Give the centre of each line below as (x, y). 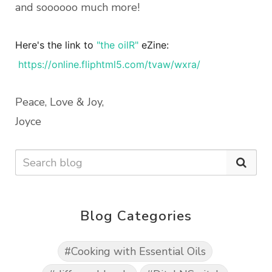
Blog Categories (136, 216)
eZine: (154, 45)
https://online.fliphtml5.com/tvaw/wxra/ (109, 65)
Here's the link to (56, 45)
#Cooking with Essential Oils (135, 252)
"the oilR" (117, 45)
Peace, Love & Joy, (59, 102)
